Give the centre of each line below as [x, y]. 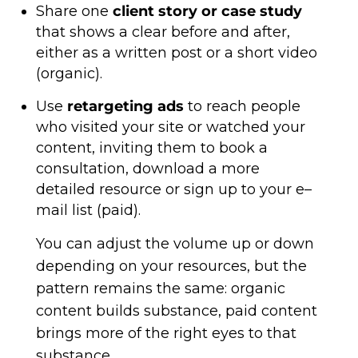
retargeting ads [125, 106]
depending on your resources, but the [171, 266]
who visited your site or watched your [170, 127]
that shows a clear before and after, [163, 32]
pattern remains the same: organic [160, 288]
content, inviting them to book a [151, 148]
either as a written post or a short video [176, 53]
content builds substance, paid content [176, 311]
